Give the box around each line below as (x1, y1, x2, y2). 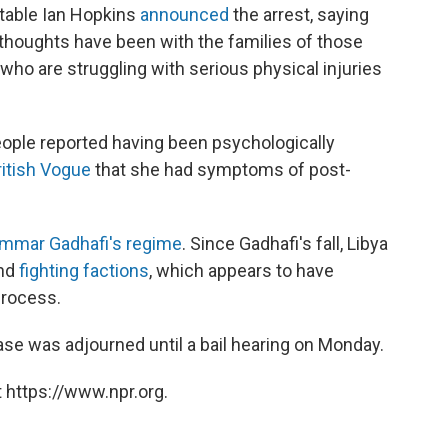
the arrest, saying (229, 3, 369, 25)
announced (140, 3, 229, 25)
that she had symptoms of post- (91, 158, 351, 180)
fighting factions (19, 259, 149, 281)
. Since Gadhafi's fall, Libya (182, 232, 388, 254)
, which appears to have (149, 259, 334, 281)
